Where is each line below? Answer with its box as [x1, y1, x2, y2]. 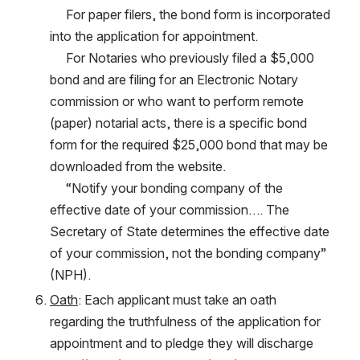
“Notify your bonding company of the [50, 179, 66, 196]
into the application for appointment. [50, 27, 261, 44]
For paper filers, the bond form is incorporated [50, 6, 66, 22]
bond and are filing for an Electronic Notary [50, 71, 298, 88]
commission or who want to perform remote [50, 92, 304, 109]
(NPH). [50, 266, 91, 283]
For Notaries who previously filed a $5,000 [50, 49, 66, 66]
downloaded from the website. [50, 157, 226, 174]
